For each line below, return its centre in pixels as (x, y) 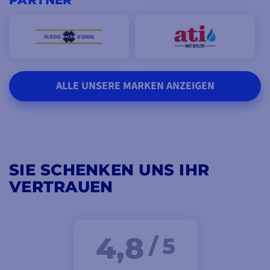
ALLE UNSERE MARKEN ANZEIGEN (135, 86)
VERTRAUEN (61, 187)
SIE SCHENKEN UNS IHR (109, 170)
